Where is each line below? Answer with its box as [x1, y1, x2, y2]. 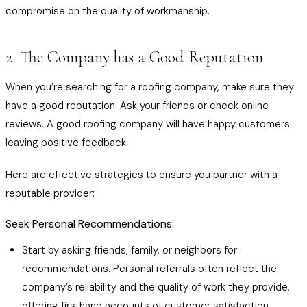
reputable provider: [5, 186, 95, 200]
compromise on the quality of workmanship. [5, 4, 210, 18]
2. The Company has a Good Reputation [5, 47, 263, 67]
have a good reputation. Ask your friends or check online [5, 99, 269, 112]
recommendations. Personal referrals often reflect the [22, 262, 277, 275]
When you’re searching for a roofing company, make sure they [5, 80, 294, 94]
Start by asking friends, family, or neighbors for [22, 243, 237, 257]
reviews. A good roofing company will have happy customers [5, 117, 290, 131]
